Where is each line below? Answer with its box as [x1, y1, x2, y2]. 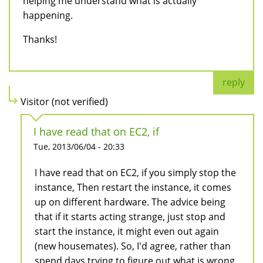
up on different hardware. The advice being [35, 195, 225, 209]
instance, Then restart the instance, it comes [35, 181, 231, 194]
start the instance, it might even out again [35, 225, 219, 238]
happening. [23, 9, 73, 22]
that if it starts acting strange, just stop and [35, 210, 225, 224]
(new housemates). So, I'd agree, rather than [35, 240, 231, 253]
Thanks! [23, 33, 57, 46]
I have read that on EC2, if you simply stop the [35, 166, 236, 180]
